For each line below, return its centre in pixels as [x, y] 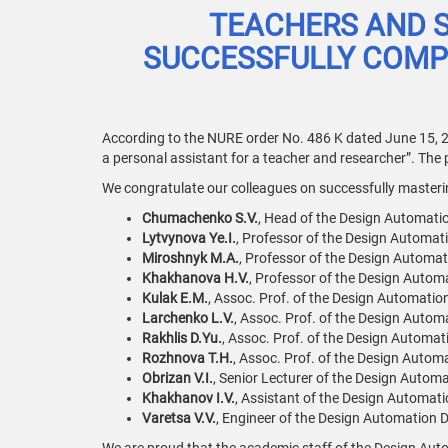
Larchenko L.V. [188, 318]
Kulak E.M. [175, 298]
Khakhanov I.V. [188, 398]
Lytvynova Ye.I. [189, 238]
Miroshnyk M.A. [190, 258]
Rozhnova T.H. [187, 358]
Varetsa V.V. [179, 418]
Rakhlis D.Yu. [182, 338]
